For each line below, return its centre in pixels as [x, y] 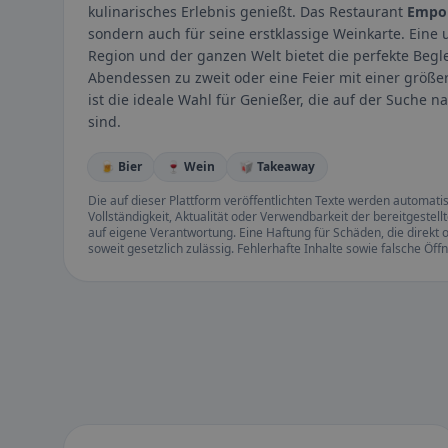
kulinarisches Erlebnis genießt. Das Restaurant [247, 12]
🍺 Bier [121, 167]
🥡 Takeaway [277, 167]
